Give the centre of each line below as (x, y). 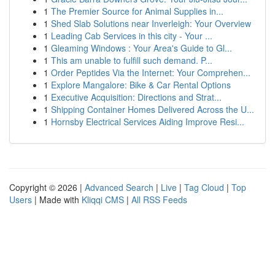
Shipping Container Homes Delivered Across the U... (153, 109)
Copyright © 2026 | (47, 187)
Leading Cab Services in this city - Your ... (132, 36)
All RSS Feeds (159, 199)
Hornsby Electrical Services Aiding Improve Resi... (148, 122)
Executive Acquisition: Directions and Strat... (136, 97)
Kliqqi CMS (103, 199)
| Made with (57, 199)
